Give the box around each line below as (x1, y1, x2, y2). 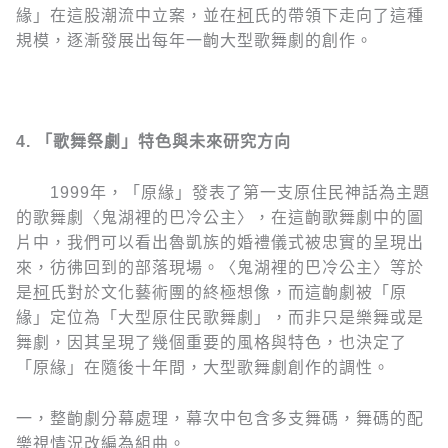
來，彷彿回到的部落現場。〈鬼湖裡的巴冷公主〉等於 (16, 259, 424, 277)
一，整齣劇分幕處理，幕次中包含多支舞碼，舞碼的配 (16, 409, 424, 427)
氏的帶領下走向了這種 (254, 7, 424, 25)
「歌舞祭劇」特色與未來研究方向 (36, 133, 291, 151)
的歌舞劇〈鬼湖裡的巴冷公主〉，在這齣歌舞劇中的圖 (16, 209, 424, 227)
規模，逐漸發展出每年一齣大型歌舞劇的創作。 (16, 32, 373, 50)
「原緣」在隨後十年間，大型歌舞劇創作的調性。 (16, 359, 390, 377)
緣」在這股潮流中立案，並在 (16, 7, 237, 25)
